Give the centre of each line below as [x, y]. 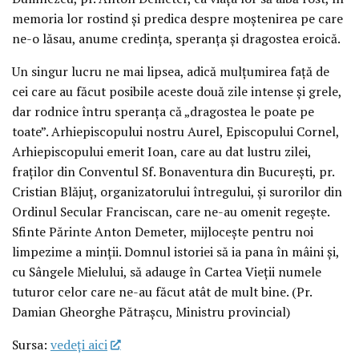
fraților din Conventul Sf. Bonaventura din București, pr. [173, 172]
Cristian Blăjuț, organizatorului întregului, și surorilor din [177, 192]
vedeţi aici [79, 345]
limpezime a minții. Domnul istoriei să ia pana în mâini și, [175, 252]
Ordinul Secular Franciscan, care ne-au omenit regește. [171, 212]
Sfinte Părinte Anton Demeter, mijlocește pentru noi [163, 232]
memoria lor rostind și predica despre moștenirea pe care [177, 19]
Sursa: [31, 345]
